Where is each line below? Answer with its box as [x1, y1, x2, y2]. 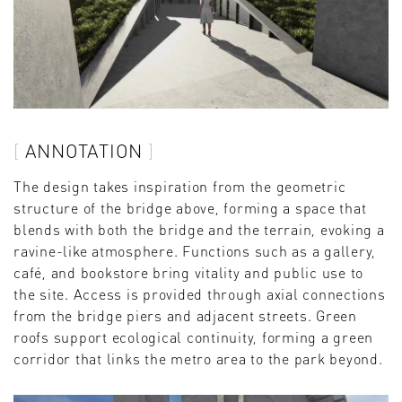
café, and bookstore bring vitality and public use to [13, 263, 363, 283]
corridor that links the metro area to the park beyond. [13, 349, 383, 369]
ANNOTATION [24, 137, 143, 162]
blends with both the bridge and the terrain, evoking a [13, 220, 385, 240]
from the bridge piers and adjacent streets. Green [13, 306, 357, 326]
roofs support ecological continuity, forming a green [13, 328, 373, 347]
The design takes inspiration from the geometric [13, 177, 346, 197]
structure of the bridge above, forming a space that [13, 198, 367, 218]
